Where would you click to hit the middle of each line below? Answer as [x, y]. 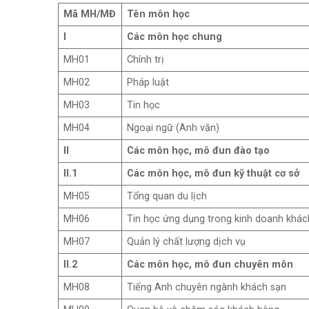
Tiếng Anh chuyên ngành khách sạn [206, 288]
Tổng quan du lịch [167, 197]
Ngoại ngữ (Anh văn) [173, 128]
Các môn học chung [174, 37]
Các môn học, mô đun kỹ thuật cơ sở [213, 174]
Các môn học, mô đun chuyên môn [211, 265]
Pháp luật [148, 83]
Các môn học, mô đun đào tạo [199, 151]
